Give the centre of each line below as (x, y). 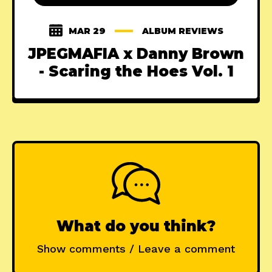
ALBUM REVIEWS (182, 31)
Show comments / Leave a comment (136, 249)
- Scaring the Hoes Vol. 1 (136, 72)
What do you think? (136, 226)
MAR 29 (87, 31)
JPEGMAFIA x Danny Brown (136, 54)
